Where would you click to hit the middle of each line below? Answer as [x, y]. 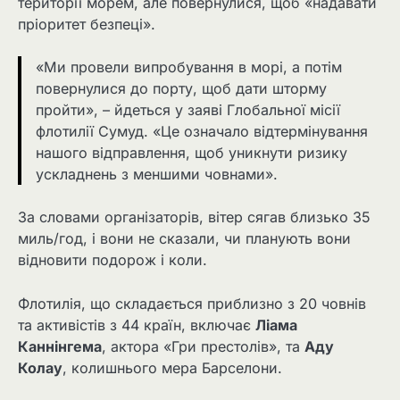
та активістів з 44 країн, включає [137, 325]
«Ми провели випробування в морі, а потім [189, 67]
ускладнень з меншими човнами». [157, 175]
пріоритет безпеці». [87, 25]
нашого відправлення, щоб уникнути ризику [192, 153]
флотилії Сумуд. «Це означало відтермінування [202, 132]
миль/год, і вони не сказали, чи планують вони [184, 239]
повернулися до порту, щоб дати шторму [181, 89]
